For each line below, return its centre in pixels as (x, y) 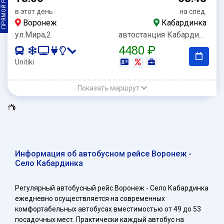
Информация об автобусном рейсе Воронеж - (103, 153)
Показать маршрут (108, 88)
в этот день (34, 11)
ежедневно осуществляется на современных (90, 198)
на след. (193, 11)
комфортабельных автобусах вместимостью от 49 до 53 (108, 209)
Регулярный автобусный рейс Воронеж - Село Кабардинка (112, 188)
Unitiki (24, 62)
